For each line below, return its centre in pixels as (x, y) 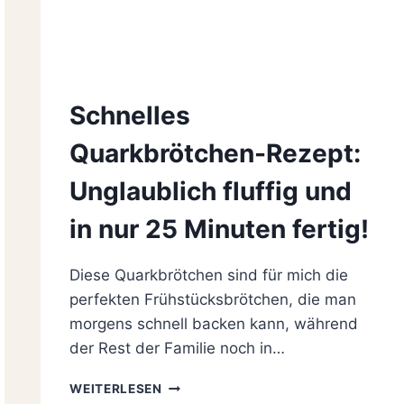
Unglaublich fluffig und (211, 192)
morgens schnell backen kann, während (214, 324)
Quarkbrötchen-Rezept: (216, 154)
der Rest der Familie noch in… (178, 349)
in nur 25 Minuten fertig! (220, 230)
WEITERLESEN (116, 389)
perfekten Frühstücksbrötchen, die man (213, 300)
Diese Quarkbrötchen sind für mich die (209, 275)
